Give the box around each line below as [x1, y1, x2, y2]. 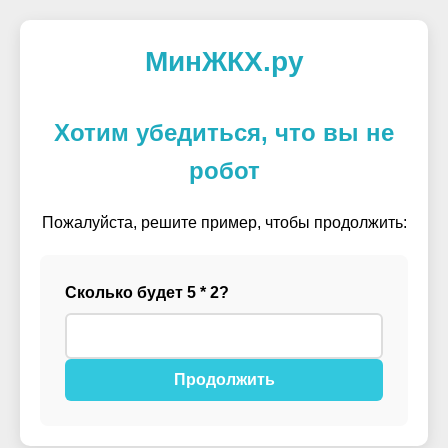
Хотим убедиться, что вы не [54, 119, 394, 146]
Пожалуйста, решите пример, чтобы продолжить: [41, 214, 407, 231]
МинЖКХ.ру [144, 46, 304, 77]
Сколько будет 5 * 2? [65, 284, 229, 301]
